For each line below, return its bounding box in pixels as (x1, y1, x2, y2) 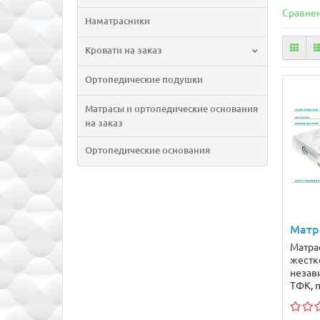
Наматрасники (85, 16, 150, 26)
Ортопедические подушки (85, 74, 203, 85)
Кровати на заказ (85, 45, 162, 56)
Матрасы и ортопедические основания (85, 104, 258, 114)
